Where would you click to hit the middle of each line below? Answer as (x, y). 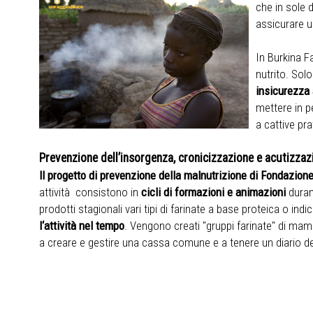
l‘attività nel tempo (81, 226)
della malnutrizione (204, 175)
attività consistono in (90, 192)
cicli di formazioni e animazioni (214, 192)
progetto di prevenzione (103, 175)
